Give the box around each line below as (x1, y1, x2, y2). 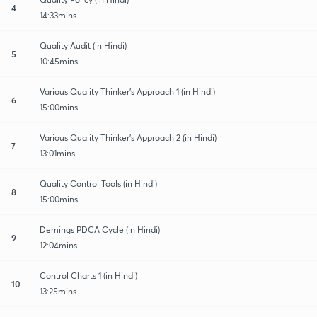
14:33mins (40, 9, 76, 21)
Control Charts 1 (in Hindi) (40, 270, 137, 281)
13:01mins (40, 147, 75, 158)
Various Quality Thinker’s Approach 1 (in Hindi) (40, 86, 215, 97)
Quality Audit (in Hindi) (40, 40, 127, 51)
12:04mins (40, 239, 77, 250)
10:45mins (40, 55, 78, 67)
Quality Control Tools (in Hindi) (40, 178, 157, 189)
